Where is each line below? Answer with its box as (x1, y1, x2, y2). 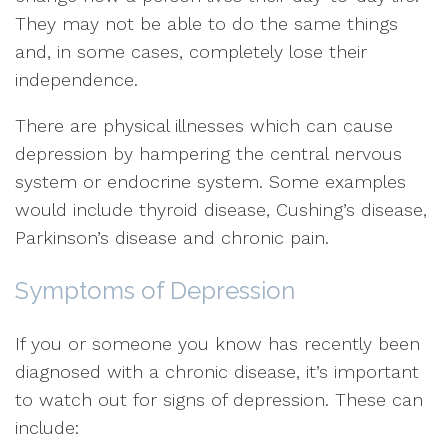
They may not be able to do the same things (15, 13, 398, 34)
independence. (15, 69, 138, 90)
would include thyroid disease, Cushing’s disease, (15, 199, 427, 220)
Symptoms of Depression (15, 276, 295, 305)
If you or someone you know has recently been (15, 333, 420, 354)
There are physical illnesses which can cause (15, 115, 393, 136)
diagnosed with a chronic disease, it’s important (15, 361, 419, 382)
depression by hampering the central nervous (15, 143, 402, 164)
